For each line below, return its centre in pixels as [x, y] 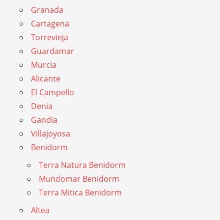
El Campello [53, 93]
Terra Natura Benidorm [82, 165]
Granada [47, 10]
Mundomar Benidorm [79, 179]
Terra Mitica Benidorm [80, 193]
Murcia [44, 65]
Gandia [44, 120]
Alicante [46, 79]
